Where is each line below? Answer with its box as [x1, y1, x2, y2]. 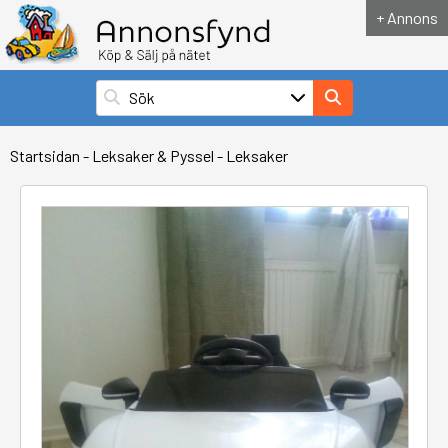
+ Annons [376, 8, 438, 27]
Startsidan [10, 146, 80, 165]
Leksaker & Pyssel [92, 146, 214, 165]
